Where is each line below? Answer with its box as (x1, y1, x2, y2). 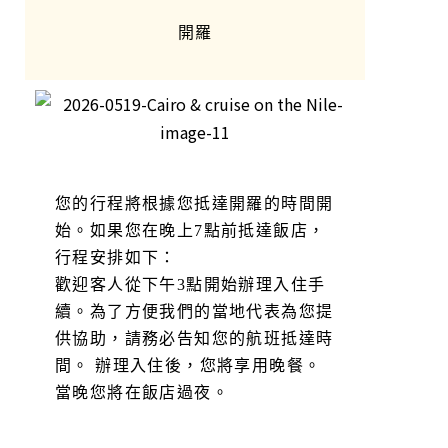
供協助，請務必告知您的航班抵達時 (55, 327, 334, 349)
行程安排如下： (55, 246, 177, 268)
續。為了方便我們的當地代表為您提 (55, 300, 334, 322)
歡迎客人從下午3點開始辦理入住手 (55, 273, 326, 295)
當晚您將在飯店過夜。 (55, 381, 229, 403)
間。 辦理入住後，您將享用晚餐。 (55, 354, 322, 376)
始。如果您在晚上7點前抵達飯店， (55, 219, 326, 241)
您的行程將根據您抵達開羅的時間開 (55, 192, 334, 214)
